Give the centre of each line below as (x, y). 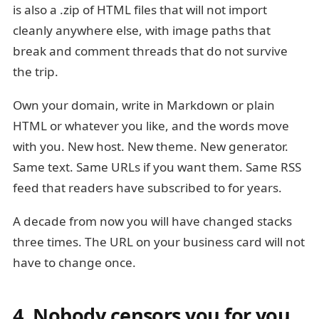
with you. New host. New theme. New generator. (151, 146)
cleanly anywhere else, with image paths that (142, 30)
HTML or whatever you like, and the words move (151, 125)
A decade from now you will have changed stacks (152, 221)
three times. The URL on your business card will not (159, 241)
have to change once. (74, 262)
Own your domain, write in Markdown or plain (144, 105)
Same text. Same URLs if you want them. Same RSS (157, 167)
